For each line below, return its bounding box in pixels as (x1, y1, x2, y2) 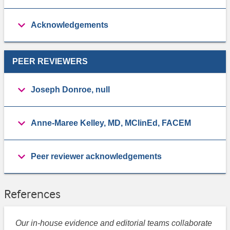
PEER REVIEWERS (12, 56, 88, 66)
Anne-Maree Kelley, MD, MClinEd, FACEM (31, 118, 191, 127)
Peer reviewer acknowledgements (31, 151, 162, 161)
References (4, 186, 61, 201)
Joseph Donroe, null (31, 85, 110, 94)
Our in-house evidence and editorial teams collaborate (15, 219, 213, 228)
